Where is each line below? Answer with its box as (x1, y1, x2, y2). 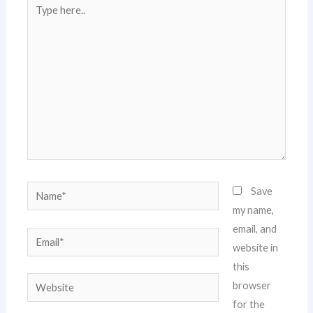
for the (232, 298, 265, 311)
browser (232, 279, 271, 292)
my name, (232, 204, 274, 217)
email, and (232, 223, 277, 235)
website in (232, 242, 278, 254)
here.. (27, 13, 52, 26)
